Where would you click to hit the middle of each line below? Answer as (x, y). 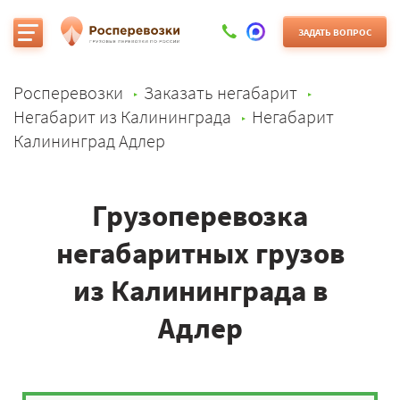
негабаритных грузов (200, 253)
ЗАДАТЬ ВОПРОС (335, 32)
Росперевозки (68, 92)
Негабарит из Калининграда (122, 117)
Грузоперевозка (200, 216)
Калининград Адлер (89, 141)
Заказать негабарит (221, 92)
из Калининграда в (200, 291)
